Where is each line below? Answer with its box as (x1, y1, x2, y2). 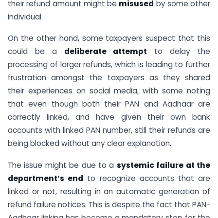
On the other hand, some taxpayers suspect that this (8, 33, 210, 44)
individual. (8, 11, 43, 22)
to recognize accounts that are (83, 173, 211, 184)
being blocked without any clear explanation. (8, 138, 171, 149)
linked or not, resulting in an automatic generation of (8, 186, 210, 197)
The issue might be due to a (8, 160, 117, 171)
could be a (8, 46, 64, 57)
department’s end (8, 173, 84, 184)
